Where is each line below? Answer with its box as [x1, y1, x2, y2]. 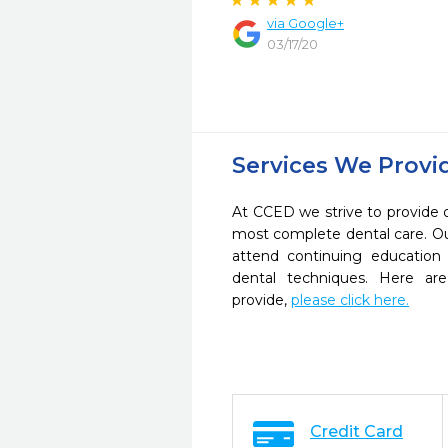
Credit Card [310, 422, 403, 441]
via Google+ [267, 15, 344, 31]
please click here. [291, 291, 409, 309]
